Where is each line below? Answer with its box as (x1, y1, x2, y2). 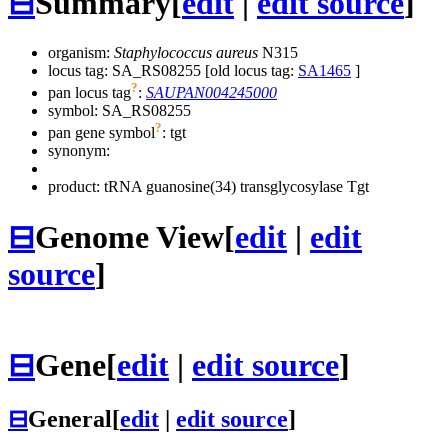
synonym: (48, 142, 110, 160)
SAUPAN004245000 (146, 84, 277, 102)
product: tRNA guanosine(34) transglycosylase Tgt (48, 178, 369, 196)
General (28, 406, 112, 433)
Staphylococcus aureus (114, 43, 258, 61)
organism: (48, 43, 114, 61)
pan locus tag (48, 84, 131, 102)
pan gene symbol (48, 124, 155, 142)
